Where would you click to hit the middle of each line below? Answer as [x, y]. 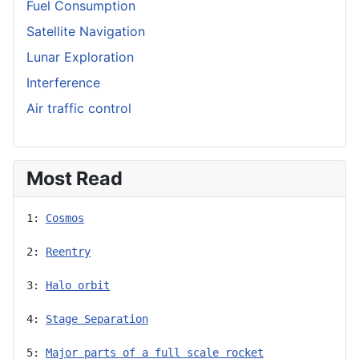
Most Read [75, 178]
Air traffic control [79, 108]
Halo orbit [78, 285]
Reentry [68, 251]
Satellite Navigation [86, 31]
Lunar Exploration [80, 56]
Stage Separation [97, 319]
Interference [63, 82]
